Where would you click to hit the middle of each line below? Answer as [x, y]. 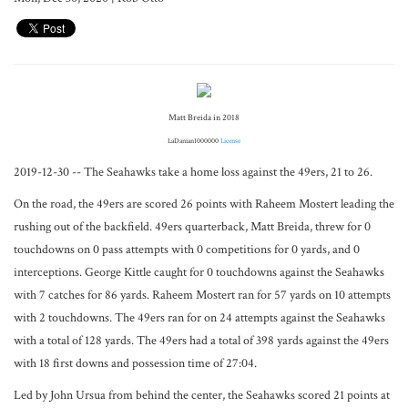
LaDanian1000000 [194, 141]
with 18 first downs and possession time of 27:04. [135, 363]
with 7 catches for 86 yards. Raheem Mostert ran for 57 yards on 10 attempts [202, 295]
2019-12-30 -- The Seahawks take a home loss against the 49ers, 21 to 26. [193, 172]
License [230, 141]
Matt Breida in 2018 [204, 118]
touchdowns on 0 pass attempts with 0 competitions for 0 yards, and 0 [187, 250]
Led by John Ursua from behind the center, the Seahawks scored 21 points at [202, 395]
